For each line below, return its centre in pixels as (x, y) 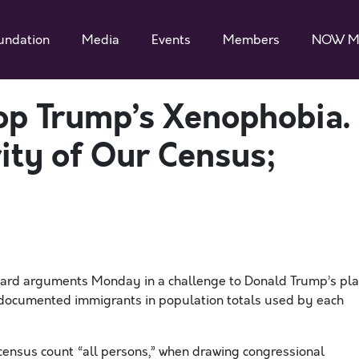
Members (251, 40)
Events (171, 40)
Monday (118, 281)
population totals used (226, 301)
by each (321, 301)
